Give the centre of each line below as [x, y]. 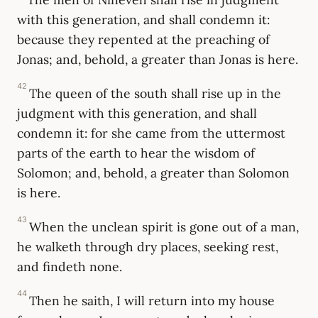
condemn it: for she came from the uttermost [151, 133]
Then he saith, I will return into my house [152, 300]
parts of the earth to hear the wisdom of [136, 153]
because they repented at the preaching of [143, 39]
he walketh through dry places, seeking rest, [148, 246]
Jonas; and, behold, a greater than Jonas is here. [158, 59]
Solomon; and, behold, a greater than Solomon [153, 172]
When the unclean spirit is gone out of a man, [164, 226]
